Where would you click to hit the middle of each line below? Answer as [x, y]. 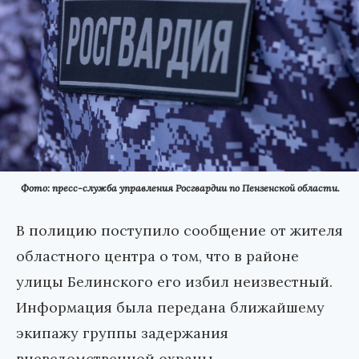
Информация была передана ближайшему [170, 308]
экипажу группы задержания [122, 333]
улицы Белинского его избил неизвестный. [174, 282]
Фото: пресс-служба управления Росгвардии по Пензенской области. [180, 188]
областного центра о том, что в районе [157, 256]
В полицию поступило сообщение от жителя [179, 231]
